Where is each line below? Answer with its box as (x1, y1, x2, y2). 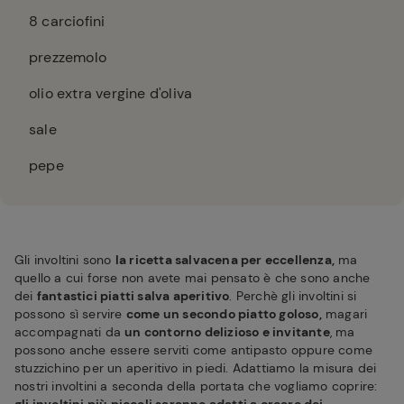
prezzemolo (29, 48, 106, 67)
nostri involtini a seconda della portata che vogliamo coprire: (14, 378, 378, 394)
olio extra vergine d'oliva (29, 84, 193, 103)
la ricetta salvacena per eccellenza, (115, 252, 335, 268)
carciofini (38, 12, 106, 31)
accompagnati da (14, 324, 125, 340)
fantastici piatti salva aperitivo (36, 288, 230, 304)
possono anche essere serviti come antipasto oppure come (14, 342, 373, 358)
